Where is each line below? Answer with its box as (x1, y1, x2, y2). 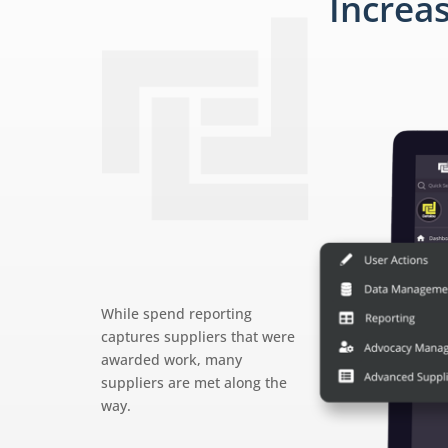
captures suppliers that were (101, 326, 296, 346)
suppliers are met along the (101, 372, 288, 392)
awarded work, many (101, 349, 243, 369)
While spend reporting (101, 303, 253, 323)
